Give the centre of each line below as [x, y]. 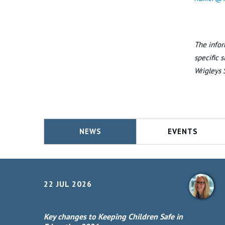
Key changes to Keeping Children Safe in [113, 216]
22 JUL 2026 [68, 184]
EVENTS [183, 131]
